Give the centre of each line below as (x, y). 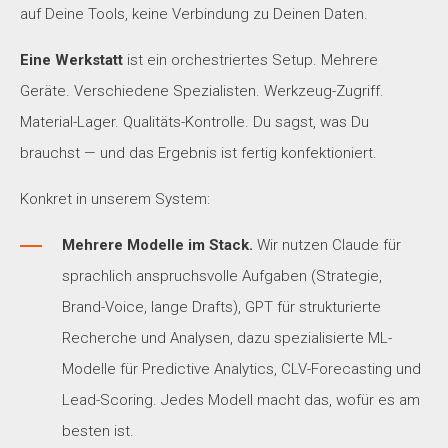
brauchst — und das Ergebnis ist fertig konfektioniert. (198, 153)
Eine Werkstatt (71, 60)
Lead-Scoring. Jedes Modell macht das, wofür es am (241, 400)
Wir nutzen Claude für (327, 245)
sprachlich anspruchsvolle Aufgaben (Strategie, (222, 276)
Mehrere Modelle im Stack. (157, 245)
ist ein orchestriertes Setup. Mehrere (250, 60)
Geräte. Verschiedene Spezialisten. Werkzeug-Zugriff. (202, 91)
